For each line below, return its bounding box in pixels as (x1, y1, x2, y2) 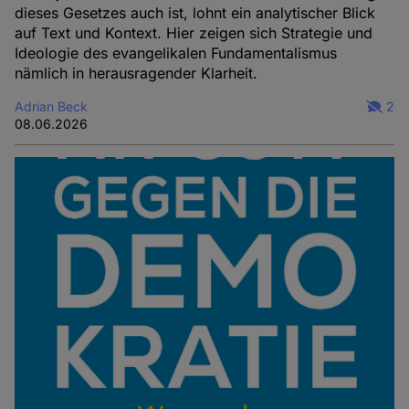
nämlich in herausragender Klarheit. (15, 64, 258, 83)
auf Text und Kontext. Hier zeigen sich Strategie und (15, 24, 373, 43)
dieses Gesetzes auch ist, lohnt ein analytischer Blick (15, 4, 376, 23)
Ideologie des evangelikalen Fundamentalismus (15, 44, 338, 63)
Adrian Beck (15, 99, 89, 115)
